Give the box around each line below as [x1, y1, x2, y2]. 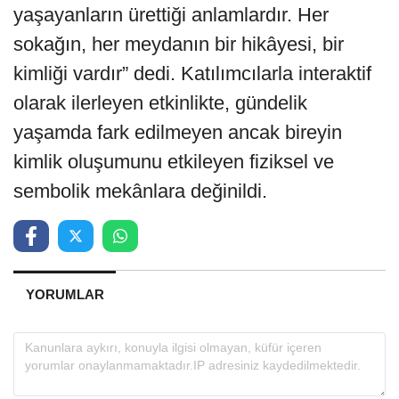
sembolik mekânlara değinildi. [13, 179, 267, 202]
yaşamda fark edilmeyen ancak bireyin [13, 120, 342, 143]
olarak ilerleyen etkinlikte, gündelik [13, 91, 307, 114]
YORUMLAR [25, 286, 104, 302]
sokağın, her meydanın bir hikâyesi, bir [13, 32, 344, 55]
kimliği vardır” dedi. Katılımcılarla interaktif [13, 61, 371, 85]
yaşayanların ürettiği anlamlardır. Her [13, 3, 329, 26]
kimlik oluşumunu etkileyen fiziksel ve [13, 150, 334, 173]
